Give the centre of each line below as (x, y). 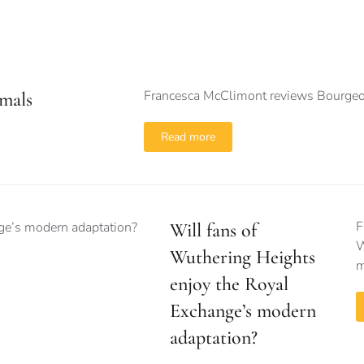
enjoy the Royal (229, 284)
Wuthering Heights (243, 258)
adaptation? (214, 338)
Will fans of (213, 231)
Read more (188, 137)
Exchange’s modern (243, 311)
